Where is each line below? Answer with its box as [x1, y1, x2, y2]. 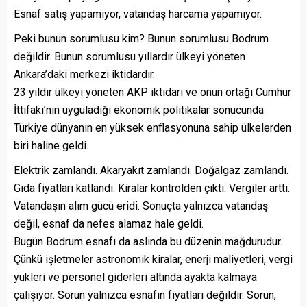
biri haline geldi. [14, 139, 88, 152]
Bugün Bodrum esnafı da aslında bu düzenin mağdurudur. [14, 235, 282, 248]
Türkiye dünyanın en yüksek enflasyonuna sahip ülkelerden [14, 121, 291, 134]
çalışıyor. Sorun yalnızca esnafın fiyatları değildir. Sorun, [14, 288, 276, 302]
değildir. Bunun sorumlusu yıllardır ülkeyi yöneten [14, 50, 245, 63]
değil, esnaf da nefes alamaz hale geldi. [14, 217, 204, 230]
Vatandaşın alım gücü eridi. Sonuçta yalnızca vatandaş [14, 199, 268, 212]
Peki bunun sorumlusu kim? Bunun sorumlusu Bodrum [14, 32, 269, 45]
